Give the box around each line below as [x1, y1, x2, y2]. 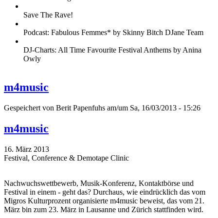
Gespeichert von [4, 104, 56, 112]
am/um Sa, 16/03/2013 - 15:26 [105, 104, 200, 112]
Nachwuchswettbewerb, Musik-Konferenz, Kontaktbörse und [4, 179, 194, 187]
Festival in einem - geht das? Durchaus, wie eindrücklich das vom [4, 187, 205, 196]
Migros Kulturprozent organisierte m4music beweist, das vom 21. [4, 196, 204, 205]
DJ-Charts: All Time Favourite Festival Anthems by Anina [23, 46, 201, 54]
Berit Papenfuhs [56, 104, 105, 112]
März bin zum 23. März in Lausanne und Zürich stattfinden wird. [4, 205, 203, 214]
